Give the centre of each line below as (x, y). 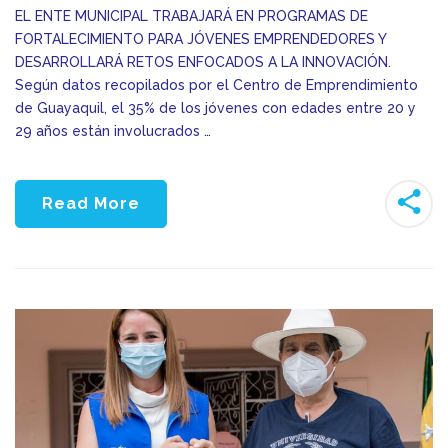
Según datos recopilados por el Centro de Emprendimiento (216, 84)
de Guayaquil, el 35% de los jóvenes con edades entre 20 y (215, 107)
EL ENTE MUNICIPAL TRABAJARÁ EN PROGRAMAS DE (191, 15)
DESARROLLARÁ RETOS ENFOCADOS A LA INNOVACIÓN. (203, 61)
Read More (91, 203)
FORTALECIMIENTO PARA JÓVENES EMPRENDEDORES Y (200, 38)
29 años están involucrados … (113, 130)
